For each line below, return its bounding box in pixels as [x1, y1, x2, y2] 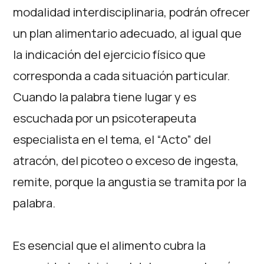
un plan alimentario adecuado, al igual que [13, 25, 242, 41]
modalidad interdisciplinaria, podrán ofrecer [13, 4, 250, 20]
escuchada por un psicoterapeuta [13, 110, 197, 126]
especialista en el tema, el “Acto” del [13, 131, 212, 147]
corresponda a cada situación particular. [13, 67, 230, 84]
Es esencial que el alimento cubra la [13, 237, 206, 253]
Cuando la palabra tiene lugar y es [13, 88, 197, 105]
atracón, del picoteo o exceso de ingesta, [13, 152, 239, 169]
